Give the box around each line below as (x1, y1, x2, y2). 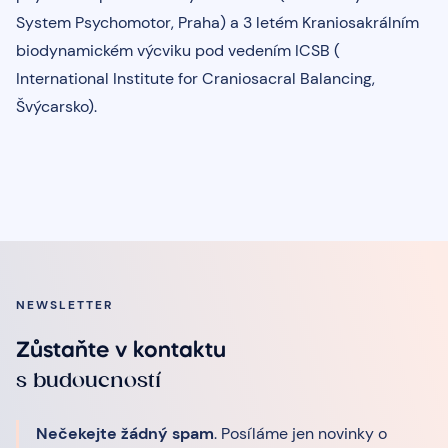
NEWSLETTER (16, 296, 113, 313)
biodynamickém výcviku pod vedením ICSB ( (16, 39, 340, 61)
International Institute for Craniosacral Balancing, (16, 67, 375, 89)
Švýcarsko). (16, 95, 97, 117)
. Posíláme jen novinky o (214, 422, 387, 444)
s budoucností (16, 367, 161, 392)
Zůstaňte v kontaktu (16, 339, 226, 362)
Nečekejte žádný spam (36, 422, 214, 444)
